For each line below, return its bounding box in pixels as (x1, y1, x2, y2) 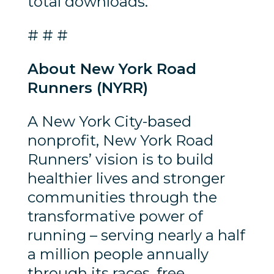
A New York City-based (27, 112, 191, 130)
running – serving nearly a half (27, 226, 245, 244)
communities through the (27, 188, 217, 206)
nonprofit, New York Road (27, 131, 213, 149)
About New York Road (27, 59, 196, 78)
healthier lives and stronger (27, 169, 225, 187)
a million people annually (27, 245, 209, 263)
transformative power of (27, 207, 203, 225)
